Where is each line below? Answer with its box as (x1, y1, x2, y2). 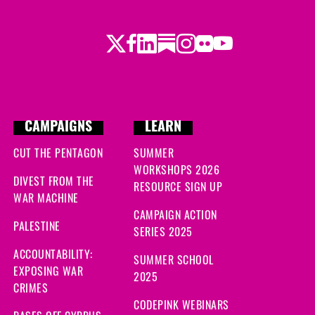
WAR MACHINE (13, 189, 79, 206)
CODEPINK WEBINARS (134, 296, 229, 313)
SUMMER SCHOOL (134, 251, 214, 268)
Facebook (124, 27, 193, 56)
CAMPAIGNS (25, 121, 92, 135)
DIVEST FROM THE (13, 172, 94, 189)
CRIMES (13, 279, 48, 296)
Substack (155, 27, 221, 56)
